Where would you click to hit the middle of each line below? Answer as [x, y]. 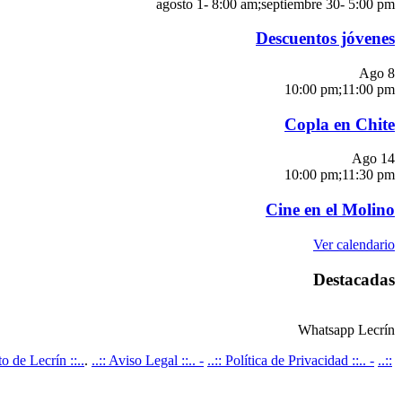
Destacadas [354, 279]
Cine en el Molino [330, 210]
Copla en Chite [340, 124]
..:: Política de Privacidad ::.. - [291, 361]
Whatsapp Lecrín [346, 330]
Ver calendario [354, 244]
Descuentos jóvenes [325, 39]
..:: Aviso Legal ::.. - [148, 361]
